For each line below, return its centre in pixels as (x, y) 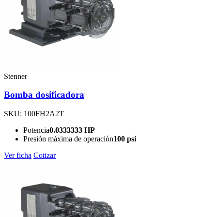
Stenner (15, 76)
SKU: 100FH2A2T (34, 114)
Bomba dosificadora (44, 95)
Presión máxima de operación (68, 139)
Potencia (36, 130)
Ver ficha (18, 155)
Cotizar (45, 155)
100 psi (125, 139)
